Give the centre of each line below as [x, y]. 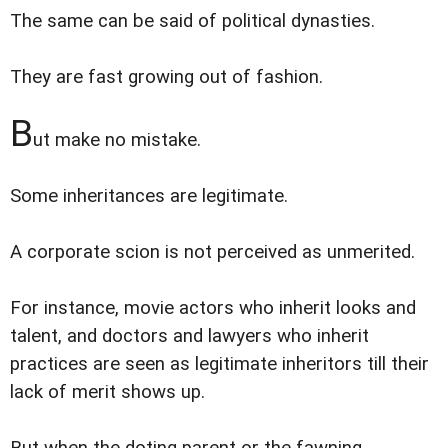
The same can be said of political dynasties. [192, 21]
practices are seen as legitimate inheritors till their [219, 364]
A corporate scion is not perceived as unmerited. [212, 252]
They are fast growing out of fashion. [166, 77]
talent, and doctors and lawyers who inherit [189, 336]
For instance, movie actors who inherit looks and [213, 308]
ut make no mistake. [117, 140]
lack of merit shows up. [107, 392]
